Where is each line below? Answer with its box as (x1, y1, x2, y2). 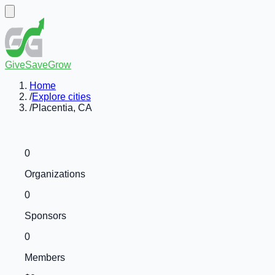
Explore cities (32, 91, 91, 102)
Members (25, 252, 65, 263)
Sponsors (25, 211, 66, 221)
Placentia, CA (32, 103, 92, 113)
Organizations (25, 169, 85, 179)
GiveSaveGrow (5, 60, 71, 70)
